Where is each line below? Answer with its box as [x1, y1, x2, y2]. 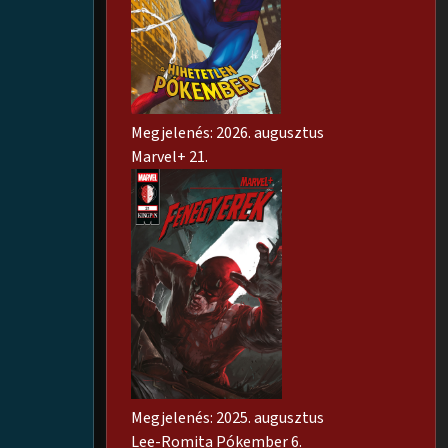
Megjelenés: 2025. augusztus [131, 407, 324, 430]
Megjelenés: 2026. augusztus [131, 122, 324, 145]
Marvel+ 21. [131, 146, 208, 169]
